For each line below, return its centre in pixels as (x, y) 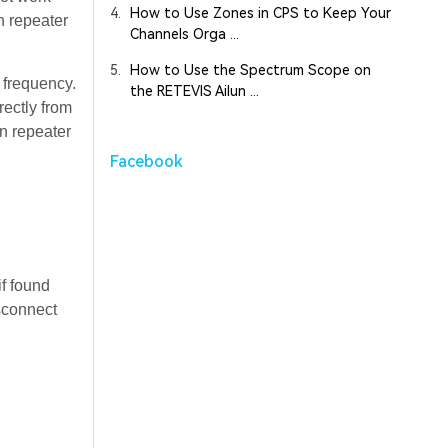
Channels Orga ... (184, 34)
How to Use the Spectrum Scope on (250, 70)
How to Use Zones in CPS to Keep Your (260, 13)
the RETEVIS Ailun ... (194, 91)
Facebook (146, 162)
